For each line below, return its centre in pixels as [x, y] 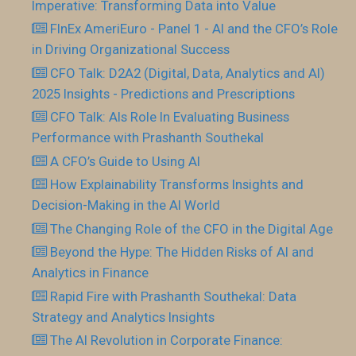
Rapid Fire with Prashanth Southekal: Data [174, 296]
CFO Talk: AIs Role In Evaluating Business [170, 117]
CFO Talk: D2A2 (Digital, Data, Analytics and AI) [188, 73]
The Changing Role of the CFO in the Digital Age [192, 228]
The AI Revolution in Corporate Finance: [167, 340]
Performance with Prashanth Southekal [148, 137]
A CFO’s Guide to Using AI [126, 161]
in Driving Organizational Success [131, 49]
